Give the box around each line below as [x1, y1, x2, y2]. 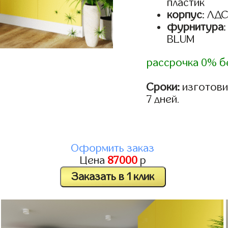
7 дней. [147, 93, 180, 105]
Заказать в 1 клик [71, 171, 155, 183]
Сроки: [147, 81, 180, 93]
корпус [167, 9, 203, 21]
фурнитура [167, 21, 224, 33]
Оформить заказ [71, 142, 155, 154]
